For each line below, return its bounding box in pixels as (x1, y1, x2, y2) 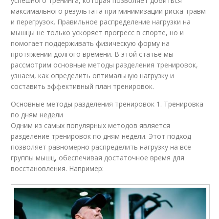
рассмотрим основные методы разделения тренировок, (11, 60, 198, 70)
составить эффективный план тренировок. (11, 82, 154, 91)
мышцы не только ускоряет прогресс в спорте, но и (11, 28, 184, 38)
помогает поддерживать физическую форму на (11, 39, 170, 48)
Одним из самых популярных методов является (11, 121, 171, 131)
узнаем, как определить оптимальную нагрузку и (11, 71, 175, 81)
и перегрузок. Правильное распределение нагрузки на (11, 17, 191, 27)
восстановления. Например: (11, 164, 104, 174)
